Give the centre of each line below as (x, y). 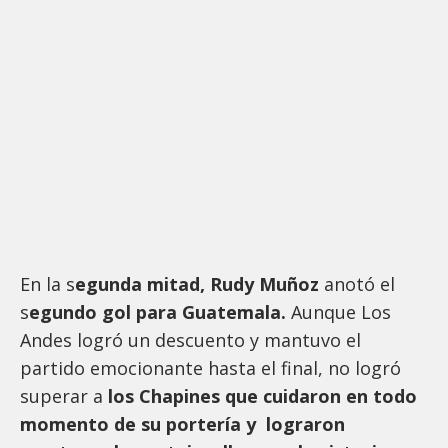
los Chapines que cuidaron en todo (262, 395)
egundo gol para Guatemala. (157, 311)
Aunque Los (338, 311)
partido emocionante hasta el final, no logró (210, 367)
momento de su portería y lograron (182, 423)
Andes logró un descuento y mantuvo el (190, 339)
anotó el (357, 283)
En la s (47, 283)
